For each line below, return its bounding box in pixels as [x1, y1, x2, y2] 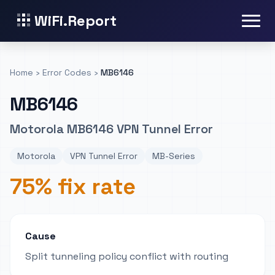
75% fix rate [10, 172, 136, 201]
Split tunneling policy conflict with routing [25, 250, 228, 263]
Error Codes [42, 67, 91, 78]
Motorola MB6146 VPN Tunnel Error [10, 121, 213, 137]
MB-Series [152, 150, 195, 161]
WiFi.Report [34, 11, 117, 30]
